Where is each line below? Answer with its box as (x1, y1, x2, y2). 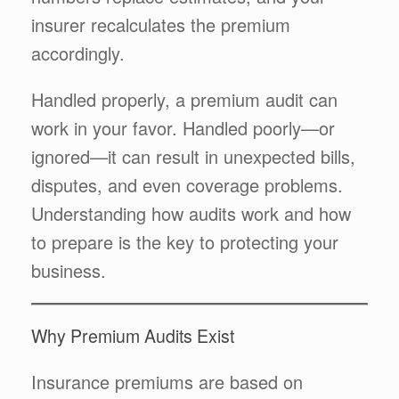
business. (31, 256, 106, 283)
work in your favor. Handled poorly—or (31, 114, 335, 141)
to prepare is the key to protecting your (31, 228, 338, 255)
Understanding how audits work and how (31, 199, 351, 226)
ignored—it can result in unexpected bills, (31, 142, 355, 169)
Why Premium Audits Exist (31, 323, 234, 348)
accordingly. (31, 39, 125, 66)
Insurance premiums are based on (31, 369, 303, 395)
